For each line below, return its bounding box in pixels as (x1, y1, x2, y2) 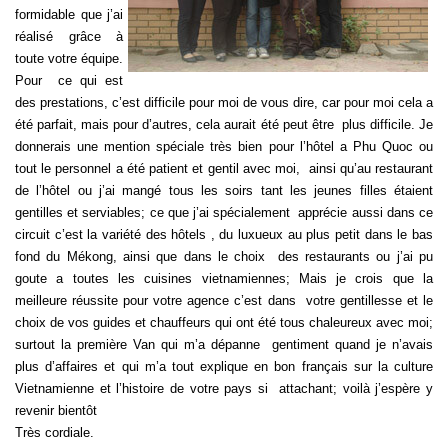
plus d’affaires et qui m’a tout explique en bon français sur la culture (15, 358, 433, 374)
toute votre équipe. (15, 50, 123, 66)
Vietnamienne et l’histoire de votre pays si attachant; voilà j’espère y (15, 380, 433, 396)
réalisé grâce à (15, 28, 123, 44)
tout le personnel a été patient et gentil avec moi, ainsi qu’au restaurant (15, 160, 433, 176)
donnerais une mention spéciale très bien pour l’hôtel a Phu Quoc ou (15, 138, 433, 154)
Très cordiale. (15, 424, 94, 440)
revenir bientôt (15, 402, 97, 418)
